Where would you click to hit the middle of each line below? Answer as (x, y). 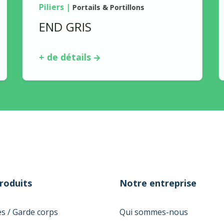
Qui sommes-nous (154, 212)
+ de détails (64, 57)
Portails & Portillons (108, 7)
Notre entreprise (158, 183)
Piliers (51, 7)
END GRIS (65, 27)
